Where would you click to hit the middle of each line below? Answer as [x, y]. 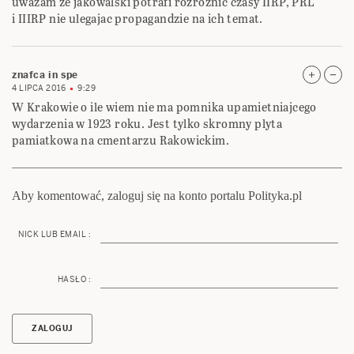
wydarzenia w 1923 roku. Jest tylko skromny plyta [147, 124]
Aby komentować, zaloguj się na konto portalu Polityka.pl [157, 196]
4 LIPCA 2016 [39, 88]
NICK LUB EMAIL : [55, 235]
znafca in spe [45, 75]
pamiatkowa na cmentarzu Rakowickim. [121, 141]
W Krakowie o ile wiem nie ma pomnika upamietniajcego [164, 107]
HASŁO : [74, 280]
